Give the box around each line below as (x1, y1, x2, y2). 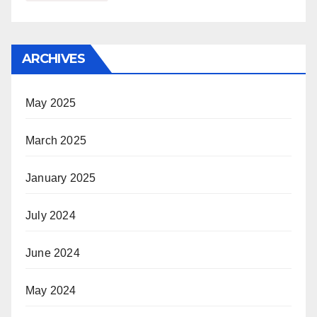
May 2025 (25, 97, 76, 109)
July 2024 (25, 209, 76, 221)
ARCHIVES (22, 51, 85, 67)
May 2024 (25, 284, 76, 296)
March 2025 (25, 134, 86, 146)
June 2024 (25, 247, 80, 259)
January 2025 (25, 172, 96, 184)
